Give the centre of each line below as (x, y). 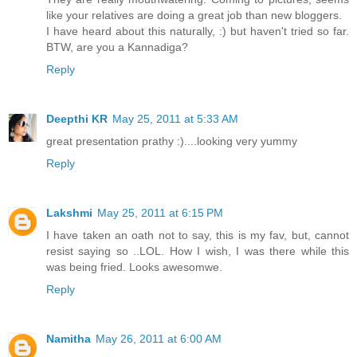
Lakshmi (69, 213)
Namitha (69, 339)
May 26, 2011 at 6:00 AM (159, 339)
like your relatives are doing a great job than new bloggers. (194, 16)
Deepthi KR (77, 119)
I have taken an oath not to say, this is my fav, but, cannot (198, 235)
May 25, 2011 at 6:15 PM (160, 213)
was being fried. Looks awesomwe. (134, 267)
